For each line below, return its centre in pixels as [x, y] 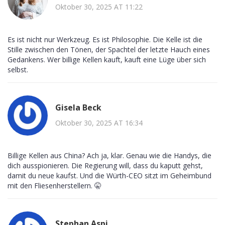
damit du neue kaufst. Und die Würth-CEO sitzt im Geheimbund [109, 176]
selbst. [18, 70]
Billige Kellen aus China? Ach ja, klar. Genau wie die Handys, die [109, 156]
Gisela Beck [78, 107]
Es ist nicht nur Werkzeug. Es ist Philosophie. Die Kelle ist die [105, 40]
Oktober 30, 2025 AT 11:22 [99, 7]
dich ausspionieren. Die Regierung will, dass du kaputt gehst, [105, 166]
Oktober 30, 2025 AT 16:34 [99, 123]
